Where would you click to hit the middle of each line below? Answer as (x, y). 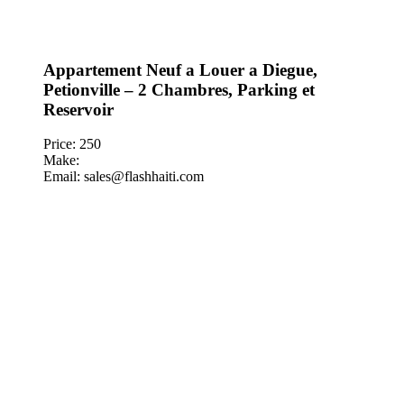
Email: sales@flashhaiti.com (124, 177)
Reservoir (78, 109)
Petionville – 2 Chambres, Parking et (179, 89)
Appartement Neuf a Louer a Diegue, (180, 69)
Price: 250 (72, 144)
